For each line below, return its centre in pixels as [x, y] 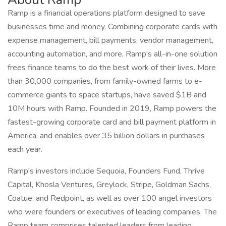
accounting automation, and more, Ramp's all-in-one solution [112, 54]
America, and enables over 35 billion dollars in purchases [106, 136]
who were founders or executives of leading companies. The [112, 212]
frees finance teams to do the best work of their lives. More [112, 68]
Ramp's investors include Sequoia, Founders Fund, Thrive [106, 171]
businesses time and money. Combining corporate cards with [112, 27]
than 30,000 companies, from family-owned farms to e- [105, 81]
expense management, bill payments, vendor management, [110, 40]
